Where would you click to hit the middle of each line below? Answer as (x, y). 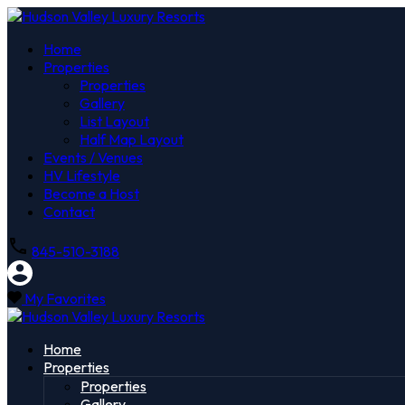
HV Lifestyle (82, 175)
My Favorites (65, 298)
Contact (69, 212)
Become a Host (91, 193)
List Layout (114, 121)
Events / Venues (93, 157)
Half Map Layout (132, 139)
